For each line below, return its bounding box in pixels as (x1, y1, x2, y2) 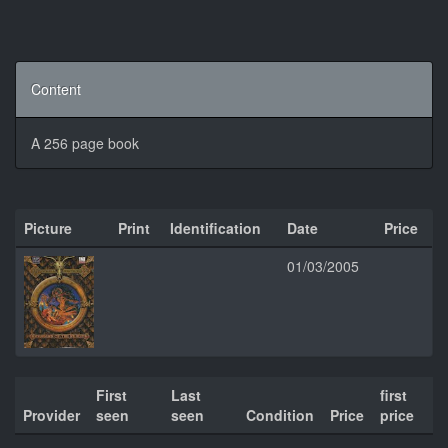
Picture (24, 218, 72, 238)
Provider (23, 405, 80, 425)
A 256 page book (31, 133, 139, 153)
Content (31, 79, 81, 99)
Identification (170, 218, 261, 238)
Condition (246, 405, 314, 425)
